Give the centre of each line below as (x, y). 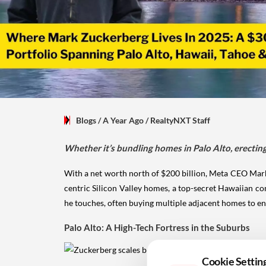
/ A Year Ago (121, 120)
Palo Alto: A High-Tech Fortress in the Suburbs (157, 227)
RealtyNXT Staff (180, 120)
